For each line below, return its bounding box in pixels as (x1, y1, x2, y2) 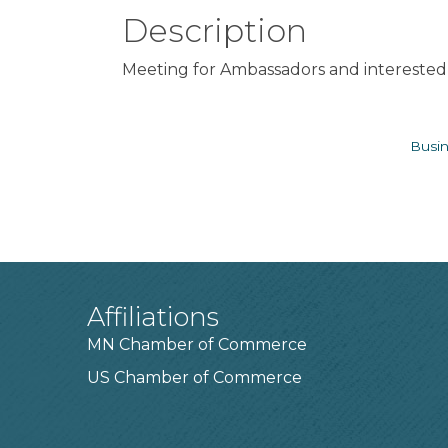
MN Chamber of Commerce (87, 334, 307, 354)
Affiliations (87, 300, 219, 333)
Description (122, 10, 307, 50)
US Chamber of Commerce (87, 367, 302, 387)
